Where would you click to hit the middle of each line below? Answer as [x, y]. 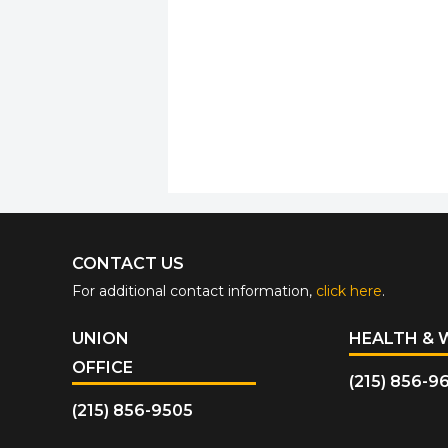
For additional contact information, [194, 290]
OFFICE [102, 367]
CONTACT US [128, 263]
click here [349, 290]
